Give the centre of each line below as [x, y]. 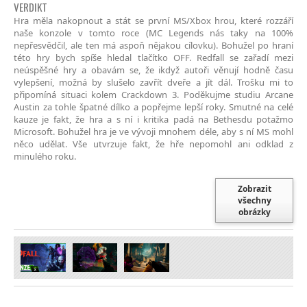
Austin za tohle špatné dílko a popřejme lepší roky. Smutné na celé [153, 107]
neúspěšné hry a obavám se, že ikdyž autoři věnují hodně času [153, 70]
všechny [254, 200]
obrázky [254, 212]
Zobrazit [254, 188]
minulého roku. [45, 156]
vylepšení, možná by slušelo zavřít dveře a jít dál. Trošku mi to [153, 82]
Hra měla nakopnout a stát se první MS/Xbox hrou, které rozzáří [153, 20]
